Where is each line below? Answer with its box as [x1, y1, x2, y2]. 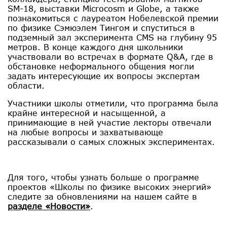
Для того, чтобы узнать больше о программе [8, 172, 199, 182]
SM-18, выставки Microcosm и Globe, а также [8, 4, 199, 13]
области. [8, 81, 48, 90]
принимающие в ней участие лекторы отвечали [8, 118, 211, 127]
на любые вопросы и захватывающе [8, 127, 163, 137]
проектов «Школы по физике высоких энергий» [8, 182, 211, 192]
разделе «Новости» [8, 201, 90, 211]
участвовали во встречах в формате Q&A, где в [8, 52, 213, 61]
